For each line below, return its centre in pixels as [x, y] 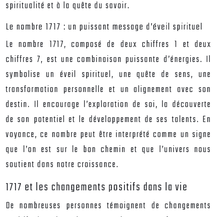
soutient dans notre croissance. [62, 165]
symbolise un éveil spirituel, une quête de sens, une [108, 75]
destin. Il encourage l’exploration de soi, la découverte [108, 105]
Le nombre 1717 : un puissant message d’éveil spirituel [104, 27]
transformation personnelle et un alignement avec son [108, 90]
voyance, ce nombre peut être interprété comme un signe [108, 135]
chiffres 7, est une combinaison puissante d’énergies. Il [108, 60]
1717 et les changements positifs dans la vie [97, 187]
